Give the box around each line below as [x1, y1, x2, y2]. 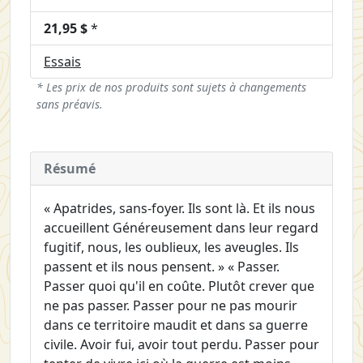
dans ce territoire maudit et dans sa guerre [44, 315, 308, 334]
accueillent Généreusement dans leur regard [44, 218, 318, 237]
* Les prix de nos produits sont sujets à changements [36, 79, 306, 95]
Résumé [44, 159, 96, 177]
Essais [44, 52, 81, 70]
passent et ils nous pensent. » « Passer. [44, 257, 280, 275]
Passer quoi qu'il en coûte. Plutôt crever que [44, 276, 314, 295]
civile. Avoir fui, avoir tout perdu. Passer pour [44, 335, 319, 353]
